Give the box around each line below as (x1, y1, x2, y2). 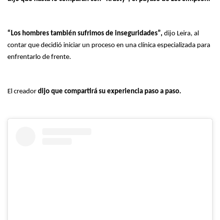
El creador (7, 87, 36, 95)
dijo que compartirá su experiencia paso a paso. (36, 87, 181, 95)
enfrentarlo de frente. (7, 53, 71, 61)
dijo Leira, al (163, 29, 199, 37)
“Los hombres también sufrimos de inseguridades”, (7, 29, 163, 37)
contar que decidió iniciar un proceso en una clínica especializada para (7, 41, 210, 49)
